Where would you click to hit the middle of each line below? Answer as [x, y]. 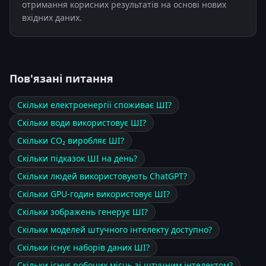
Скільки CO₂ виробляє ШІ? [71, 140]
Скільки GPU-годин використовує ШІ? [94, 194]
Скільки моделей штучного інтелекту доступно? [115, 229]
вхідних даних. [52, 17]
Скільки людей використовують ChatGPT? [102, 176]
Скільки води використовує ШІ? [82, 122]
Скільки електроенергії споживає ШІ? [94, 104]
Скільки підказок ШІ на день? [77, 158]
